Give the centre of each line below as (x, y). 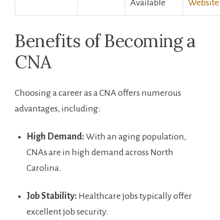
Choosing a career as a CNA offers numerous (98, 93)
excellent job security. (68, 211)
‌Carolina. (44, 168)
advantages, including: (58, 108)
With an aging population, (135, 136)
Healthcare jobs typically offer (135, 196)
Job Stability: (52, 196)
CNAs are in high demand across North (100, 152)
